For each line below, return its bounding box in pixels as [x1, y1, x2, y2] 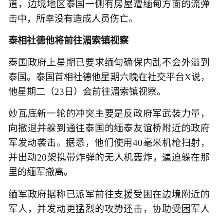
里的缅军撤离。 [8, 167, 73, 178]
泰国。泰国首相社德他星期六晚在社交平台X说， [8, 72, 210, 83]
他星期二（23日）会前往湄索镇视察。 [8, 87, 166, 97]
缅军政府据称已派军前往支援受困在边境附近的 [8, 189, 210, 200]
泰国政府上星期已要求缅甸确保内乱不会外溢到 [8, 57, 210, 68]
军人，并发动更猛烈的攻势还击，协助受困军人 [8, 203, 210, 214]
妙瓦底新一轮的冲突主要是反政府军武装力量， [8, 109, 210, 119]
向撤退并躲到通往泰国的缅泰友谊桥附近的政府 [8, 123, 210, 134]
